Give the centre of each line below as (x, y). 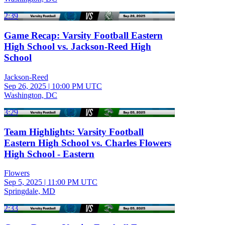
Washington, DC (31, 95)
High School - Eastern (49, 154)
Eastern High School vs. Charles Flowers (88, 143)
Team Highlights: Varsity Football (74, 132)
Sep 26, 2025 (25, 86)
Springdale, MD (30, 191)
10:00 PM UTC (77, 86)
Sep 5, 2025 (23, 182)
